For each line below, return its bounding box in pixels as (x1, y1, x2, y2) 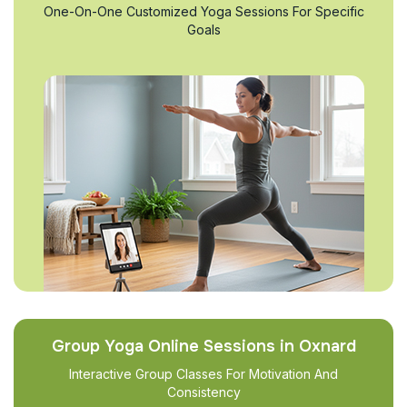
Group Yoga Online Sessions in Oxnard (51, 336, 356, 356)
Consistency (166, 384, 241, 400)
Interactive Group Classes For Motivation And (69, 366, 338, 382)
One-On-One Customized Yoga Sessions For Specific (43, 4, 364, 19)
